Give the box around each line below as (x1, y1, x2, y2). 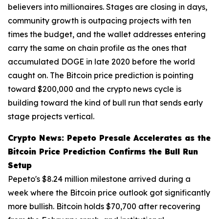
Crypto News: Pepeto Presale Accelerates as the (8, 133, 211, 143)
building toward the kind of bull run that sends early (8, 98, 203, 108)
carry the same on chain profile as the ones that (8, 43, 187, 53)
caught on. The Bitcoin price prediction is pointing (8, 70, 194, 81)
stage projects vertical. (8, 111, 94, 122)
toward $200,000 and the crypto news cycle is (8, 84, 181, 94)
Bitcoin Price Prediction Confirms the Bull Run (8, 147, 198, 157)
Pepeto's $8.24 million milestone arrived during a (8, 174, 191, 184)
